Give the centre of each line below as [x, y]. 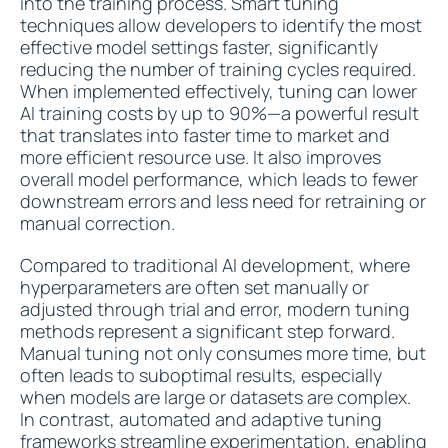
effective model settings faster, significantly [199, 47]
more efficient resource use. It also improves [200, 157]
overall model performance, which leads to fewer [219, 179]
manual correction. [97, 223]
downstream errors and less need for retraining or [223, 201]
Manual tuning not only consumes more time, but [223, 353]
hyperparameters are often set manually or [194, 287]
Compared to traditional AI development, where [215, 265]
